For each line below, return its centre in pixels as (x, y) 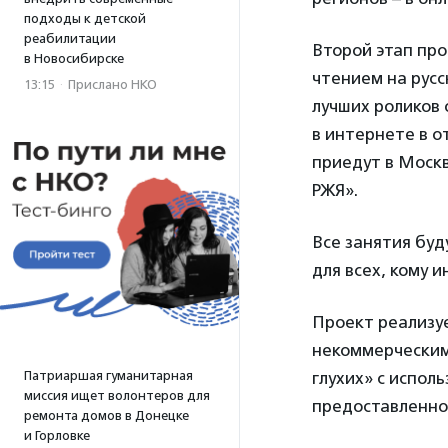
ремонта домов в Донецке (106, 415)
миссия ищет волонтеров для (117, 395)
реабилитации (70, 38)
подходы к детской (85, 18)
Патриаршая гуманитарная (108, 375)
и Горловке (57, 435)
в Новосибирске (74, 58)
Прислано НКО (112, 84)
